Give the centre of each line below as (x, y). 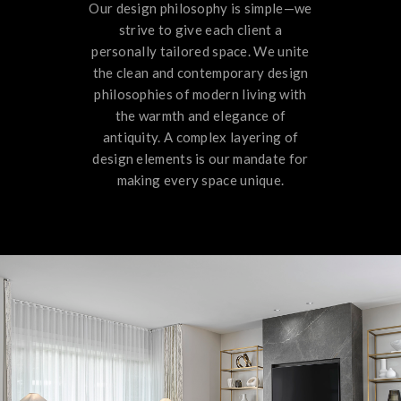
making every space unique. (200, 179)
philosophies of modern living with (200, 94)
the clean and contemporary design (200, 72)
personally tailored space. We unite (200, 51)
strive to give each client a (200, 29)
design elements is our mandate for (200, 158)
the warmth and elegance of (200, 115)
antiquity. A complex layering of (200, 137)
